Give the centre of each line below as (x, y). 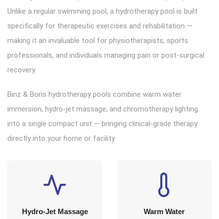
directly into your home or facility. (62, 139)
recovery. (22, 70)
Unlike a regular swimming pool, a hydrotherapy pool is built (102, 11)
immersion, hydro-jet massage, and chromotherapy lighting (103, 109)
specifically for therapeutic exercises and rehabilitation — (100, 26)
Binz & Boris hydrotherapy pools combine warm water (94, 95)
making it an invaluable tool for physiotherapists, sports (98, 41)
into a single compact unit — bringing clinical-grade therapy (102, 124)
